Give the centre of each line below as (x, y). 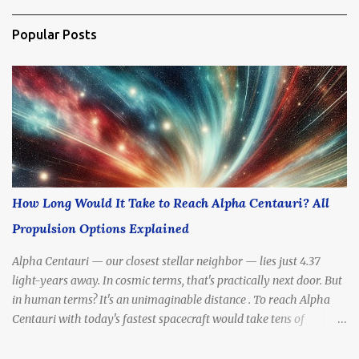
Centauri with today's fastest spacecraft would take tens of (158, 319)
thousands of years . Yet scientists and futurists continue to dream (176, 338)
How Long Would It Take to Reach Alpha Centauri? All (171, 202)
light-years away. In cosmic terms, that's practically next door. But (177, 280)
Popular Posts (54, 34)
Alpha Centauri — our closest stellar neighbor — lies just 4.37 (166, 261)
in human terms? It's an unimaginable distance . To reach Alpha (171, 299)
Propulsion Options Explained (101, 228)
